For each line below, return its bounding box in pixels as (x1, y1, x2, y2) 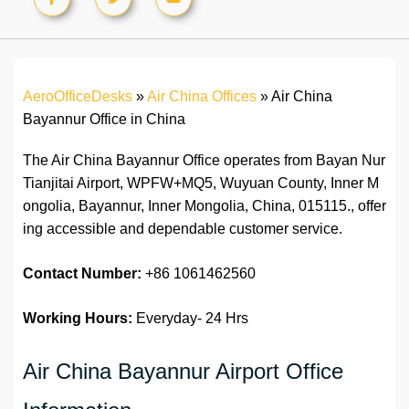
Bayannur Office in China (23, 111, 185, 128)
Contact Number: (23, 266, 142, 282)
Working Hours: (23, 310, 132, 327)
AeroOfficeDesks (23, 89, 132, 105)
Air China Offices (147, 89, 257, 105)
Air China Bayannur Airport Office (23, 359, 343, 384)
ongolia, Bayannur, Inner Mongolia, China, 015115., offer (23, 198, 386, 215)
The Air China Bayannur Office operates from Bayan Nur (23, 152, 385, 169)
